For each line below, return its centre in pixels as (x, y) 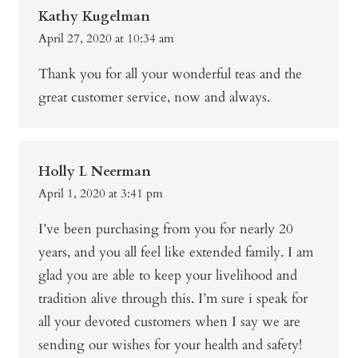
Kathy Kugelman (94, 17)
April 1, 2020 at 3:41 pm (101, 194)
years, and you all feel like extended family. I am (176, 253)
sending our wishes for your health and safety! (170, 345)
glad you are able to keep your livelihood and (168, 276)
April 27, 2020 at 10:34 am (106, 39)
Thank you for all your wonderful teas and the (170, 74)
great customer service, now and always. (154, 97)
